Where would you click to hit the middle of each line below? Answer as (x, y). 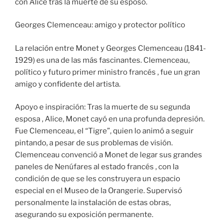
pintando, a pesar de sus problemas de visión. (94, 143)
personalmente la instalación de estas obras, (93, 203)
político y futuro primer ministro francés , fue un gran (108, 72)
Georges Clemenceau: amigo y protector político (100, 25)
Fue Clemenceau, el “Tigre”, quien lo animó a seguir (104, 131)
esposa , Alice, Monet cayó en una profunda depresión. (110, 119)
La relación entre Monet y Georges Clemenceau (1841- (111, 48)
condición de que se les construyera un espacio (98, 179)
